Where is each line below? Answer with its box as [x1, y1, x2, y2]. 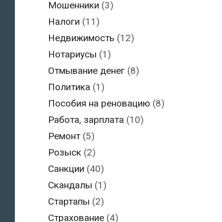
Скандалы [48, 179, 92, 191]
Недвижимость [48, 32, 114, 44]
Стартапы [48, 196, 90, 208]
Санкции [48, 163, 84, 175]
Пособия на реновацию [48, 98, 150, 110]
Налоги [48, 16, 80, 28]
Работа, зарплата [48, 114, 124, 126]
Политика [48, 81, 90, 93]
